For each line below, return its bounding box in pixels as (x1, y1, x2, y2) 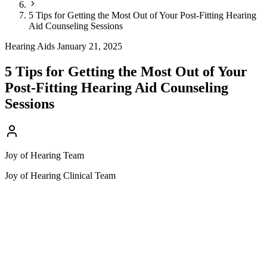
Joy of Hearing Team (5, 150, 84, 160)
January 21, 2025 (57, 41, 122, 52)
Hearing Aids (5, 41, 55, 52)
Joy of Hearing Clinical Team (5, 170, 116, 181)
